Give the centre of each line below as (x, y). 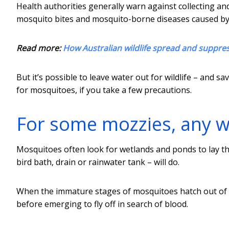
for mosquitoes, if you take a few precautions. (104, 90)
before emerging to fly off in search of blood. (102, 204)
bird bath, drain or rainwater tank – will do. (98, 162)
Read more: (40, 48)
